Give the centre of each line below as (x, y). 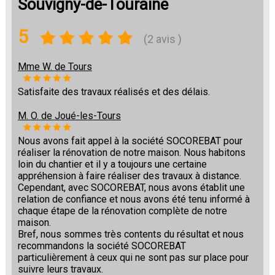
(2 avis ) (162, 39)
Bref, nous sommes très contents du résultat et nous (130, 234)
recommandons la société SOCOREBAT (102, 246)
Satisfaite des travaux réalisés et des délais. (114, 92)
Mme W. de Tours (55, 67)
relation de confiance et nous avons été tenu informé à (134, 199)
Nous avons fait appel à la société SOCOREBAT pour (130, 141)
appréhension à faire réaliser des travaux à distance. (129, 176)
